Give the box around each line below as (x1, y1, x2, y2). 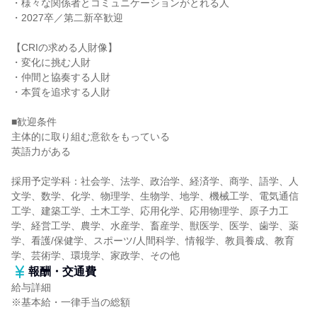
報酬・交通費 (28, 265, 96, 277)
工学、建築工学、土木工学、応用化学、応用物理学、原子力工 (11, 205, 289, 217)
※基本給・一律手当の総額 (11, 296, 130, 308)
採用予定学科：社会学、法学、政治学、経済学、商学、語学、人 (11, 175, 299, 187)
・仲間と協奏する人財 (11, 71, 110, 83)
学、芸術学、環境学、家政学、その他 (11, 250, 180, 261)
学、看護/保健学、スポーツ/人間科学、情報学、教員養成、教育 (11, 235, 294, 246)
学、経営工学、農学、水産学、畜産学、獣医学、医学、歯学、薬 (11, 220, 299, 231)
